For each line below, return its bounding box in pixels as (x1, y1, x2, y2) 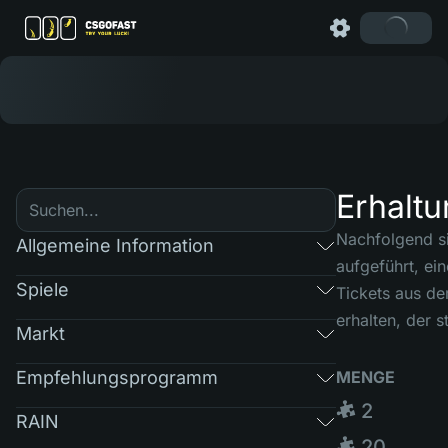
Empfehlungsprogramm (16, 366, 218, 388)
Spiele (16, 278, 69, 300)
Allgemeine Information (16, 234, 214, 256)
